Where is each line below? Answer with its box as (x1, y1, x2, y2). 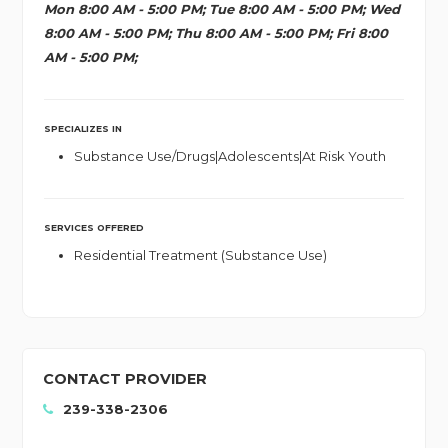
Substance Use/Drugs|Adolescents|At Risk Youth (73, 148, 386, 165)
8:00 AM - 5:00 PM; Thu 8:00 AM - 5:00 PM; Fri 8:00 (43, 25, 388, 42)
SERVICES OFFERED (43, 222, 144, 234)
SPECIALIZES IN (43, 123, 122, 135)
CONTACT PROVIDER (43, 370, 208, 389)
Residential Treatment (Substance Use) (73, 247, 327, 264)
